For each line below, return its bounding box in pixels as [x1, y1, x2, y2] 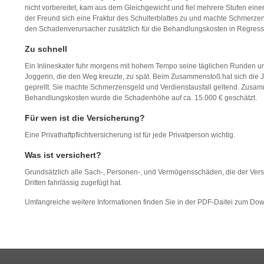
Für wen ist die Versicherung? [25, 113, 145, 123]
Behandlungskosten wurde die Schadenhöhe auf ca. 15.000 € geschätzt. [25, 94, 257, 103]
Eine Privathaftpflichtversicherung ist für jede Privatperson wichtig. [25, 131, 235, 140]
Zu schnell [25, 44, 67, 54]
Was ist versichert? [25, 150, 101, 160]
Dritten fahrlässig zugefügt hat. [25, 179, 122, 187]
